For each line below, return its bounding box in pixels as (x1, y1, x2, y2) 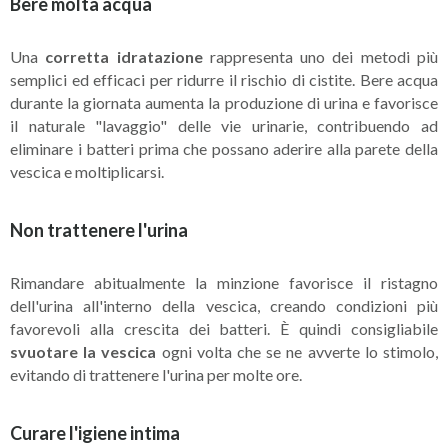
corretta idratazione (45, 46, 203, 66)
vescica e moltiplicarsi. (10, 161, 164, 181)
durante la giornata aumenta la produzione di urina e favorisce (10, 92, 438, 112)
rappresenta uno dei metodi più (202, 46, 439, 66)
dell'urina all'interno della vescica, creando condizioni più (10, 295, 438, 315)
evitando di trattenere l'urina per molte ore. (10, 364, 302, 384)
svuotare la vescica (10, 341, 157, 361)
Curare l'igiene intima (10, 421, 180, 444)
